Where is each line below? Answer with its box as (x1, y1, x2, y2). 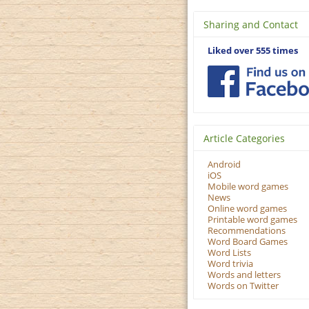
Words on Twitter (208, 280, 279, 292)
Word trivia (208, 258, 253, 270)
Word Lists (208, 247, 251, 259)
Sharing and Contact (203, 18, 298, 32)
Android (208, 159, 241, 171)
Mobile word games (208, 181, 288, 193)
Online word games (208, 203, 287, 215)
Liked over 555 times (208, 45, 298, 57)
